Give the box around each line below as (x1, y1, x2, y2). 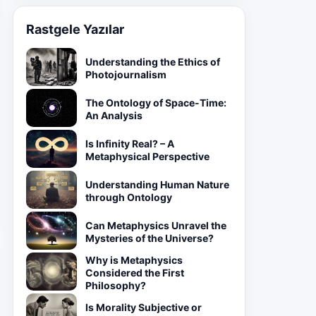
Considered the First (85, 267, 184, 279)
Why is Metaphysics (85, 254, 183, 266)
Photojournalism (85, 68, 166, 80)
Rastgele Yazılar (26, 22, 124, 37)
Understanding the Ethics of (85, 56, 220, 68)
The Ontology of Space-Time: (85, 97, 226, 109)
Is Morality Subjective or (85, 301, 202, 313)
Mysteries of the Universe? (85, 232, 214, 244)
